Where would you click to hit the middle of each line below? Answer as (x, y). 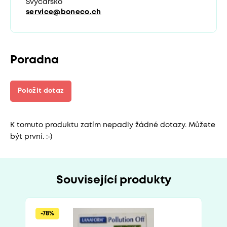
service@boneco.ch (64, 12)
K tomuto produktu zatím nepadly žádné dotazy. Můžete (113, 125)
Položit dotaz (41, 91)
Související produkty (113, 180)
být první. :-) (31, 137)
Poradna (34, 60)
